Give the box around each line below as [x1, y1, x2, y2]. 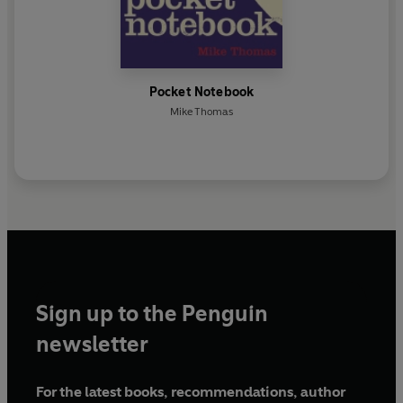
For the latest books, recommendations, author [36, 383, 345, 401]
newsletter [36, 331, 148, 358]
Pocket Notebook [148, 85, 255, 101]
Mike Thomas [170, 105, 233, 119]
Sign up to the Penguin [36, 300, 268, 327]
